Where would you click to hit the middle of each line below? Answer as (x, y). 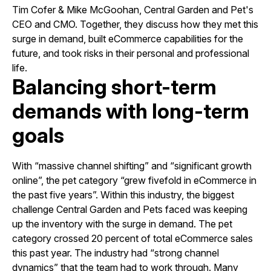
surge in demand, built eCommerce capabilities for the (128, 38)
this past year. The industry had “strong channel (116, 253)
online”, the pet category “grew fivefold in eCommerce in (134, 180)
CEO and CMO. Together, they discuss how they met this (135, 24)
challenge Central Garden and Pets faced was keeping (130, 209)
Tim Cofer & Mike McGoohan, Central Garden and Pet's (133, 9)
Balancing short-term (114, 87)
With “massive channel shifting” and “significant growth (132, 165)
